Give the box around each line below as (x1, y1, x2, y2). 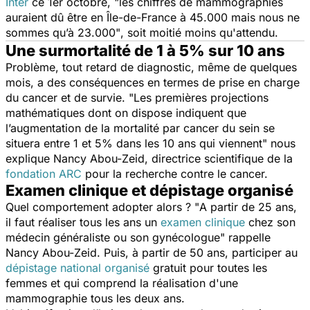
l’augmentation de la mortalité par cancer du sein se (6, 120, 275, 135)
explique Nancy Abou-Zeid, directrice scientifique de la (6, 151, 293, 165)
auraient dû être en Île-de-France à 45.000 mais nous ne (6, 10, 300, 24)
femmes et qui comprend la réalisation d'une (6, 275, 238, 290)
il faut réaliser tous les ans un (6, 215, 161, 229)
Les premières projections (134, 90, 268, 104)
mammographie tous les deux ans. (6, 291, 185, 305)
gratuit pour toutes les (149, 260, 267, 275)
